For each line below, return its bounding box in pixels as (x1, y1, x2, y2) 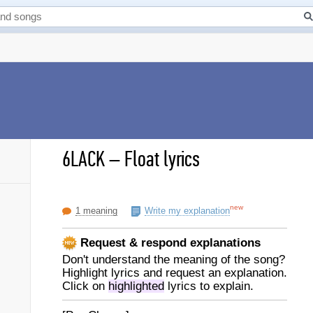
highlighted (108, 279, 164, 293)
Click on (62, 279, 108, 293)
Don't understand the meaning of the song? (62, 253, 285, 266)
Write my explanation (145, 205, 230, 216)
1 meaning (75, 205, 117, 216)
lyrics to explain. (164, 279, 254, 293)
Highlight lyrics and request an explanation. (62, 266, 287, 279)
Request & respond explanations (77, 235, 261, 249)
